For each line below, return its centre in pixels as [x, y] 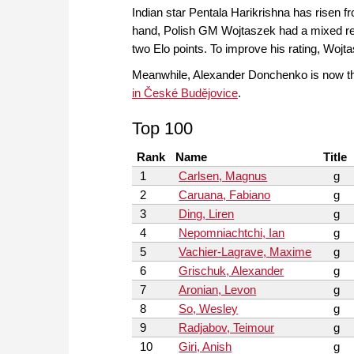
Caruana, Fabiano [225, 195]
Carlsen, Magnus [223, 176]
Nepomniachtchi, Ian [232, 233]
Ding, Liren [207, 214]
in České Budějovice [185, 93]
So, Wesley [209, 309]
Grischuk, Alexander [232, 271]
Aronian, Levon [218, 290]
